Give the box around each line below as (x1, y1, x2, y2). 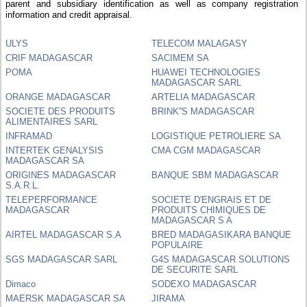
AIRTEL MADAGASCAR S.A (5, 229, 122, 240)
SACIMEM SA (151, 52, 210, 63)
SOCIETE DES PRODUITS (5, 106, 116, 116)
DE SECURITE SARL (151, 264, 238, 275)
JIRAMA (151, 293, 186, 304)
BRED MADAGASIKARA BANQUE (151, 229, 292, 240)
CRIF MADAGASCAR (5, 52, 93, 63)
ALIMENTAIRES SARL (5, 116, 98, 127)
